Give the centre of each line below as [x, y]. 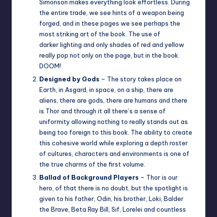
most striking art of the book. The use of [100, 34]
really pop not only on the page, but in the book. [109, 55]
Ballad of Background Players [89, 178]
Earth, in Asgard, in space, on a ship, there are [106, 90]
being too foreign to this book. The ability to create [116, 132]
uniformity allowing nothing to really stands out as [114, 122]
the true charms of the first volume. [92, 164]
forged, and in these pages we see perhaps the [110, 23]
